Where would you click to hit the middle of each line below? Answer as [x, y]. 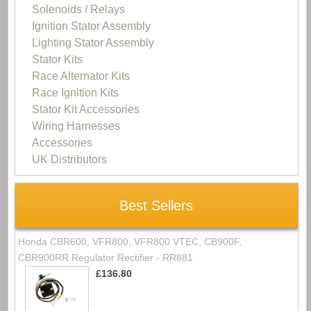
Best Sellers [157, 205]
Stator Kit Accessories [85, 109]
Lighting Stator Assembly [93, 42]
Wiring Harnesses [76, 126]
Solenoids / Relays [78, 9]
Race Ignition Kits [75, 92]
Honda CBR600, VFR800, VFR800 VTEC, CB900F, [129, 242]
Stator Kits [57, 59]
